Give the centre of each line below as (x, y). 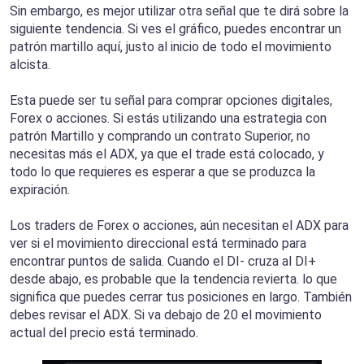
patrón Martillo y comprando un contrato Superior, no (160, 136)
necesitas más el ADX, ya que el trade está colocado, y (167, 154)
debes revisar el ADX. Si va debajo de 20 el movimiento (166, 315)
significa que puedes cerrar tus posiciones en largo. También (181, 297)
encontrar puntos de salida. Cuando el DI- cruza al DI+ (163, 262)
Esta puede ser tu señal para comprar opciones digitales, (171, 101)
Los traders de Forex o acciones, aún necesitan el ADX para (179, 226)
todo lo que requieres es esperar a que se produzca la (162, 172)
